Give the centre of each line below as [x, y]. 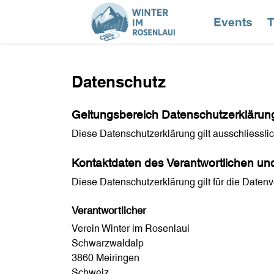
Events [233, 22]
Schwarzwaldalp [108, 243]
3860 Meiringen [106, 258]
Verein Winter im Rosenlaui [131, 229]
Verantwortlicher [109, 211]
